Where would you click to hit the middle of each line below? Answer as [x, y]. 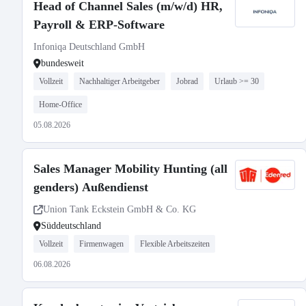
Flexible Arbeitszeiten [175, 244]
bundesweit [62, 63]
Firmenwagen [101, 244]
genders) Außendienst [91, 187]
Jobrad [187, 81]
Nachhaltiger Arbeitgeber [120, 81]
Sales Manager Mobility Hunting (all [130, 169]
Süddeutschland [71, 226]
